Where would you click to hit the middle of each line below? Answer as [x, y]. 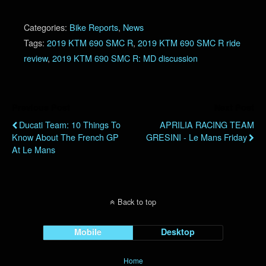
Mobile [88, 232]
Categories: [47, 27]
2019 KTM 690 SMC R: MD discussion [125, 58]
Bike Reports [94, 27]
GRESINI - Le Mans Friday [197, 137]
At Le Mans [34, 150]
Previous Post [41, 108]
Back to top [137, 202]
